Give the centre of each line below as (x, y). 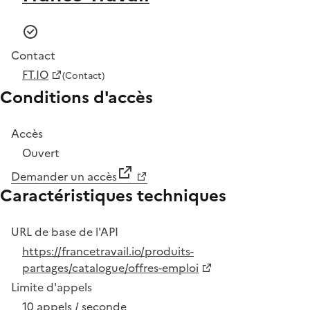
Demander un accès (64, 176)
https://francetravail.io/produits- (108, 251)
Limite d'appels (52, 287)
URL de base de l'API (65, 231)
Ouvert (41, 153)
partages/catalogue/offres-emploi (110, 267)
